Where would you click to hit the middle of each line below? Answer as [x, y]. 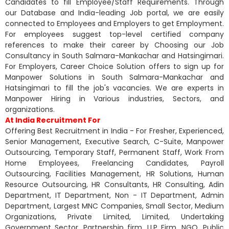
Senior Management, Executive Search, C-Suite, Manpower [114, 141]
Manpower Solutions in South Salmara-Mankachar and [114, 77]
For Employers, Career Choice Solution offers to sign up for [114, 66]
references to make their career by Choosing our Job [114, 45]
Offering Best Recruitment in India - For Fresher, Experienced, [114, 131]
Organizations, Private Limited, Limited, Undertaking [114, 216]
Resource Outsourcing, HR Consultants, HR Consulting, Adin [114, 184]
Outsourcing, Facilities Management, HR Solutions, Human [114, 174]
